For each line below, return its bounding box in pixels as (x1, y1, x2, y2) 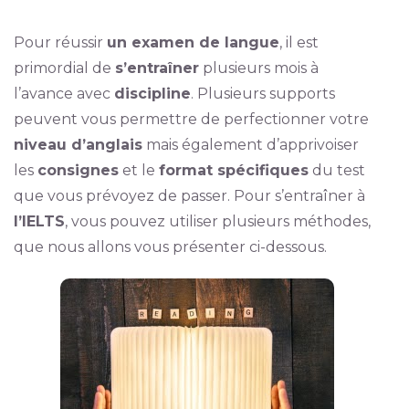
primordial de (13, 59, 115, 77)
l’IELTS (13, 213, 65, 230)
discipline (113, 85, 191, 102)
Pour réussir (13, 34, 107, 51)
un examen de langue (106, 34, 279, 51)
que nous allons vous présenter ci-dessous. (13, 238, 327, 256)
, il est (278, 34, 319, 51)
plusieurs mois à (198, 59, 319, 77)
